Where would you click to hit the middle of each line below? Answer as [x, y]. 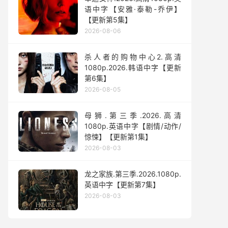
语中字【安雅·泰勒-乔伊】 [133, 9]
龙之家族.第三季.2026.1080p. [133, 174]
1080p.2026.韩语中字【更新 [133, 67]
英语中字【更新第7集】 [122, 184]
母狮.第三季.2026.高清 [133, 115]
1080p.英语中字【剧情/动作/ [133, 126]
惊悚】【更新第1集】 [118, 137]
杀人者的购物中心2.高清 [133, 57]
